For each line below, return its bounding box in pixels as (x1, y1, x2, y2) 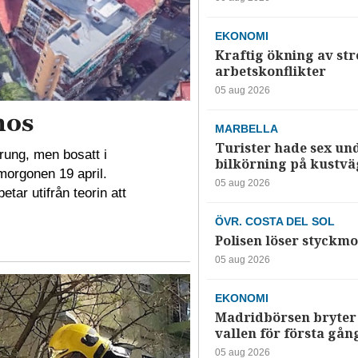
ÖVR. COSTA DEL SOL (214, 214, 335, 228)
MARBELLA (214, 121, 278, 135)
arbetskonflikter (214, 62, 326, 81)
